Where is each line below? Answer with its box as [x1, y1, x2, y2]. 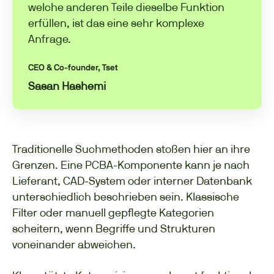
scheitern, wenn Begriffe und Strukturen [12, 221, 215, 235]
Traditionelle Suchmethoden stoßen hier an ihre [12, 142, 250, 155]
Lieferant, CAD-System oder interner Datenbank [12, 174, 252, 187]
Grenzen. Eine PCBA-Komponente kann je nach [12, 158, 250, 171]
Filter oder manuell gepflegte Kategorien [12, 206, 214, 219]
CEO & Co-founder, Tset [28, 64, 118, 73]
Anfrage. [28, 32, 71, 46]
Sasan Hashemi [28, 80, 106, 93]
